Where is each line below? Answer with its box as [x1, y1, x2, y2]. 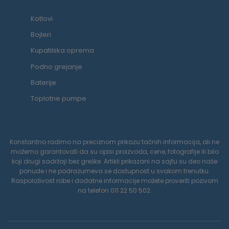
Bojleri [31, 30, 51, 40]
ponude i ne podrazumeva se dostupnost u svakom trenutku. [19, 167, 210, 175]
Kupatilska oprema [31, 45, 94, 56]
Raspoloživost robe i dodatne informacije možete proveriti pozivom [11, 176, 218, 185]
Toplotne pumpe [31, 94, 86, 103]
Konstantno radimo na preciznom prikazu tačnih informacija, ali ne [10, 138, 219, 146]
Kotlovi [31, 14, 53, 24]
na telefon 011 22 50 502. [77, 186, 152, 195]
